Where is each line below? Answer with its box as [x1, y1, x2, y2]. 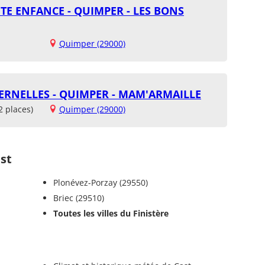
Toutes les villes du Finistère [53, 207, 169, 219]
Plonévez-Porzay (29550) [53, 176, 148, 188]
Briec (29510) [53, 192, 104, 203]
